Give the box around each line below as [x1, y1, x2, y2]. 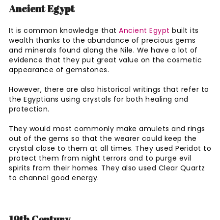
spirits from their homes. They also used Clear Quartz [9, 163, 205, 173]
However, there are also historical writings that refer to [9, 84, 209, 94]
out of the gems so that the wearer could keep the [9, 133, 197, 143]
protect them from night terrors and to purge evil [9, 153, 192, 163]
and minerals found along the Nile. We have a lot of [9, 45, 198, 55]
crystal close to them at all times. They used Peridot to [9, 143, 211, 153]
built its [169, 25, 199, 35]
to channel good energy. [9, 172, 99, 183]
